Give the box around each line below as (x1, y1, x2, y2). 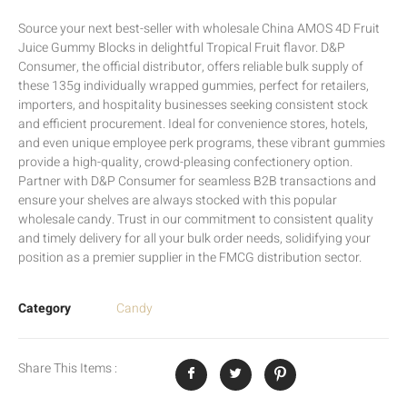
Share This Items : (18, 358, 117, 378)
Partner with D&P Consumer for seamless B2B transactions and (18, 172, 376, 192)
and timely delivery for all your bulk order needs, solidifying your (18, 229, 371, 249)
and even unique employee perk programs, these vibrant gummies (18, 134, 385, 154)
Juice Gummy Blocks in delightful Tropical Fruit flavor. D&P (18, 38, 345, 58)
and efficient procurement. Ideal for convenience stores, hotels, (18, 114, 368, 134)
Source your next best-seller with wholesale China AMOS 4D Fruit (18, 19, 380, 39)
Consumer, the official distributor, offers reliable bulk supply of (18, 57, 363, 77)
